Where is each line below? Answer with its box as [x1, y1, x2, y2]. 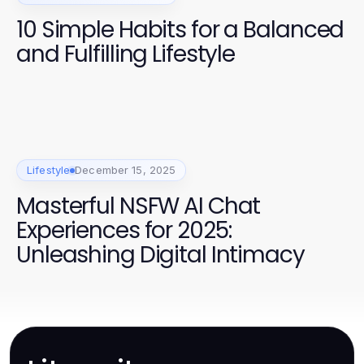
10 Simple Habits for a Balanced [16, 13, 344, 45]
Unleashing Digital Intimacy [16, 239, 305, 271]
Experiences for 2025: [16, 214, 232, 247]
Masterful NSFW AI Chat [16, 190, 261, 223]
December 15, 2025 [75, 163, 176, 177]
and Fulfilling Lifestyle [16, 37, 236, 70]
